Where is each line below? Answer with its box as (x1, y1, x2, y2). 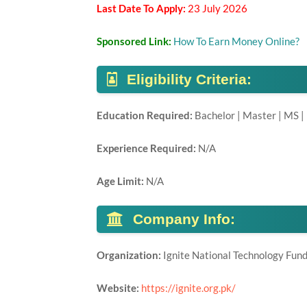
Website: (96, 282, 141, 294)
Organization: (96, 249, 163, 261)
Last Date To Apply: (96, 2, 188, 14)
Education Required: (96, 109, 195, 121)
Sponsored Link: (96, 35, 173, 47)
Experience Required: (96, 142, 198, 154)
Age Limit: (96, 175, 146, 187)
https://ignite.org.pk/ (140, 282, 236, 294)
